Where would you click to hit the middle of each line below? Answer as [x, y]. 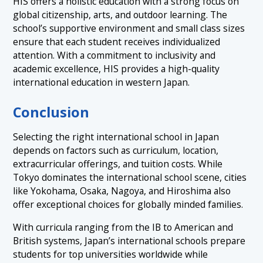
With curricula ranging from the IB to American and [123, 227]
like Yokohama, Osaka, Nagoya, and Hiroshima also [122, 190]
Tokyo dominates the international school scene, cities [130, 177]
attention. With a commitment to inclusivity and [114, 55]
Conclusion [51, 112]
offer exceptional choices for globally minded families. [128, 204]
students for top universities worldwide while [111, 254]
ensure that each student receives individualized [117, 42]
